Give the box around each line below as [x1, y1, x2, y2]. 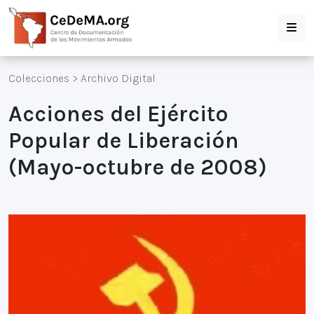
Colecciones [8, 71, 69, 85]
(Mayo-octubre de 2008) [8, 154, 267, 180]
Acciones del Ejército [8, 101, 228, 127]
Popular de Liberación [8, 128, 239, 153]
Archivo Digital [81, 71, 156, 85]
